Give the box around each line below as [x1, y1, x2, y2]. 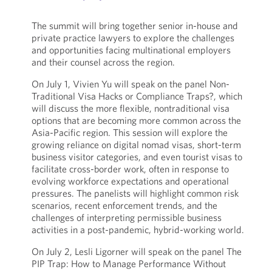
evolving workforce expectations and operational [31, 175, 229, 187]
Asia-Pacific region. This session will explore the [31, 126, 228, 138]
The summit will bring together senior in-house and [31, 19, 238, 32]
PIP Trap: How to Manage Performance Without [31, 257, 226, 270]
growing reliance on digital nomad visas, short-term [31, 138, 241, 151]
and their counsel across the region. [31, 56, 175, 68]
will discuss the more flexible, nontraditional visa [31, 102, 229, 114]
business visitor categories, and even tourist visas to [31, 151, 242, 163]
